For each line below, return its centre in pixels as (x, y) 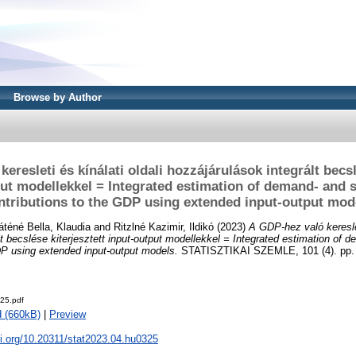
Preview (68, 315)
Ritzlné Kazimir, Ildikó (164, 226)
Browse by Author (58, 97)
